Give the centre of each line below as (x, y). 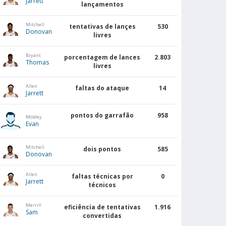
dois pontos (102, 149)
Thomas (37, 63)
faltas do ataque (102, 88)
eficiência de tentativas (102, 207)
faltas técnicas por (102, 177)
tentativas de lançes (102, 27)
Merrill (33, 205)
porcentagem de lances (102, 58)
